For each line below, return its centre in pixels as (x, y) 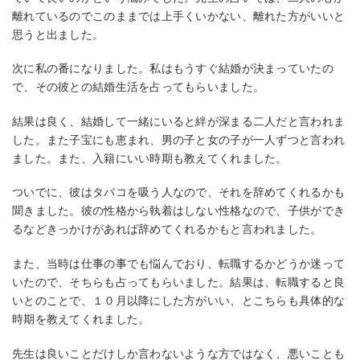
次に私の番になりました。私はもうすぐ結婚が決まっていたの (173, 69)
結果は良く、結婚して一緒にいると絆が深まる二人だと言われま (179, 121)
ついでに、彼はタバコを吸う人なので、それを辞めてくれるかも (179, 192)
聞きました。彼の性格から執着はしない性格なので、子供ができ (179, 211)
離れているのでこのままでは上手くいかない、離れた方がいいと (179, 16)
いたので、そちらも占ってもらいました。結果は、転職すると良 (179, 282)
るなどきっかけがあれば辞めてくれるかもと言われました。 (167, 229)
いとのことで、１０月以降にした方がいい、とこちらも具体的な (179, 300)
